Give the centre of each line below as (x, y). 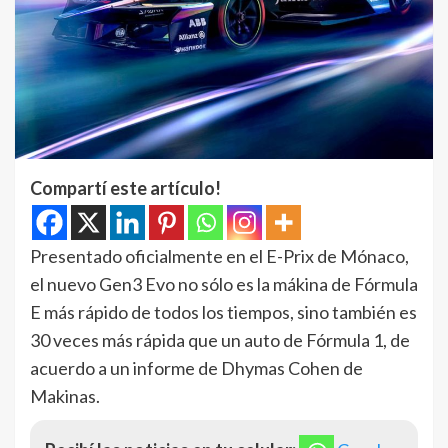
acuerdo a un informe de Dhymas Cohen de (196, 368)
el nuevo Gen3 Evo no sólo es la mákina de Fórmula (224, 284)
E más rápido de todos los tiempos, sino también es (223, 312)
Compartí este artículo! (125, 188)
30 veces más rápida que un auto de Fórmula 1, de (220, 340)
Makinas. (65, 396)
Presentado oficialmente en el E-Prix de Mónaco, (219, 256)
